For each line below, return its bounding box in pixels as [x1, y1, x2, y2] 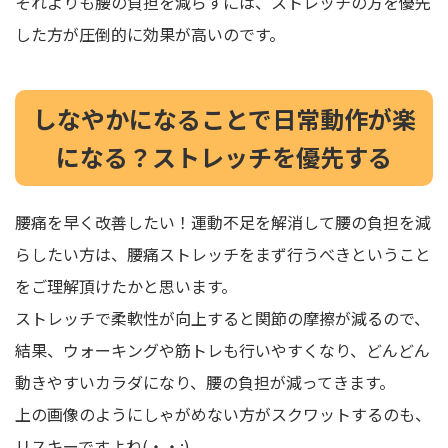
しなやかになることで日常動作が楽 [32, 101, 416, 137]
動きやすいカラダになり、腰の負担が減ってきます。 [15, 370, 395, 395]
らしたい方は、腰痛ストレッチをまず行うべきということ [15, 242, 431, 267]
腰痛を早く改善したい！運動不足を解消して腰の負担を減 [15, 210, 431, 235]
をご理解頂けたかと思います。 [15, 274, 237, 299]
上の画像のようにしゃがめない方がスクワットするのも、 [15, 402, 431, 427]
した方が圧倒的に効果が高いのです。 [15, 22, 285, 47]
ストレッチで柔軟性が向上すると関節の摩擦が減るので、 [15, 306, 430, 331]
